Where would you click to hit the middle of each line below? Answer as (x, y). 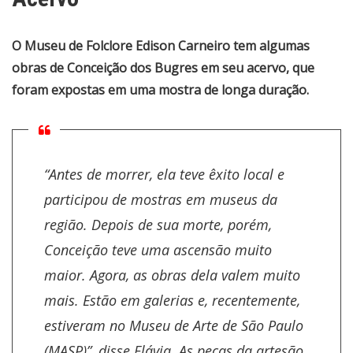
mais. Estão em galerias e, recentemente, (172, 301)
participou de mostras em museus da (161, 200)
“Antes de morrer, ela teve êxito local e (164, 175)
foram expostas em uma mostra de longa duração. (160, 90)
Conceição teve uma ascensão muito (158, 250)
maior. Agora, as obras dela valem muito (172, 275)
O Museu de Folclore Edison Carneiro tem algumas (161, 46)
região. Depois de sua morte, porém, (158, 225)
